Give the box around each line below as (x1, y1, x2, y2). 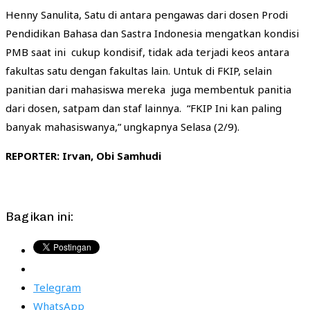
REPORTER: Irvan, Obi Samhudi (6, 148, 161, 163)
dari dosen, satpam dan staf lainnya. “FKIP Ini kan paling (6, 100, 282, 115)
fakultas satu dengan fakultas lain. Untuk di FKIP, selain (6, 63, 272, 77)
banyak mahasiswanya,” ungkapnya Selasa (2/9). (6, 119, 239, 134)
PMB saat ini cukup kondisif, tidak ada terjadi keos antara (6, 44, 289, 59)
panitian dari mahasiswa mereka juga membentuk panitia (6, 82, 291, 96)
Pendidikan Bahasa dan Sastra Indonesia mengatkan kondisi (6, 26, 299, 40)
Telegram (33, 280, 81, 294)
